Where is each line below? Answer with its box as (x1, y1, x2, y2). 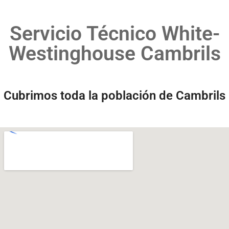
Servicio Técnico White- (9, 21, 220, 45)
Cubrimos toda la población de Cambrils (4, 88, 225, 103)
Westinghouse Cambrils (8, 41, 221, 65)
